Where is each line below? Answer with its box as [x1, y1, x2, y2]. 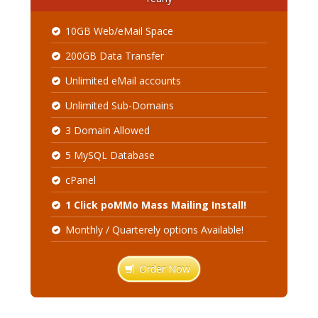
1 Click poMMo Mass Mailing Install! [65, 198, 246, 212]
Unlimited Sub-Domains [65, 99, 174, 112]
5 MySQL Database [65, 148, 155, 162]
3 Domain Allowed [65, 124, 150, 137]
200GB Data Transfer [65, 49, 164, 62]
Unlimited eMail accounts [65, 74, 181, 87]
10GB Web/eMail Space [65, 24, 173, 38]
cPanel [65, 173, 96, 187]
